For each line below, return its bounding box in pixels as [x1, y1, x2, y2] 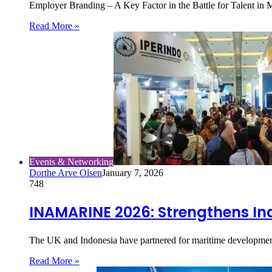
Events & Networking [29, 157, 114, 168]
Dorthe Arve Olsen [29, 168, 102, 178]
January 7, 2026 [102, 168, 163, 178]
